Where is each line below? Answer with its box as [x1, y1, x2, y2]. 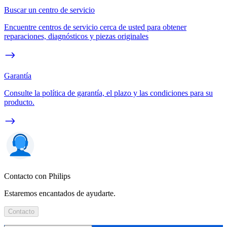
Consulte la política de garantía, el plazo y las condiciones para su [4, 88, 213, 97]
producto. [4, 97, 34, 106]
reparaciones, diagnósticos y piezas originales [4, 31, 148, 41]
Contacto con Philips [4, 171, 70, 180]
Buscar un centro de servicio [4, 5, 95, 14]
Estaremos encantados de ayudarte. [4, 188, 116, 198]
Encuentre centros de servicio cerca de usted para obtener [4, 22, 186, 31]
